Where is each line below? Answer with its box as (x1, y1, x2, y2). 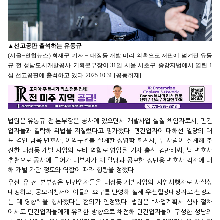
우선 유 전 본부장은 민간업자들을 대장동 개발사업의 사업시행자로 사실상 (8, 179, 212, 186)
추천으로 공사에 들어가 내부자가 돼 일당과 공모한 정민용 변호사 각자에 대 (8, 157, 212, 164)
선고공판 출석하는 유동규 (14, 42, 82, 50)
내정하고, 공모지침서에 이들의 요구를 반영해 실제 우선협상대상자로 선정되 (8, 189, 212, 195)
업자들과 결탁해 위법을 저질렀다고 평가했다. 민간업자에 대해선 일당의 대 (8, 127, 212, 134)
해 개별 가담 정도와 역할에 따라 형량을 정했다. (8, 166, 136, 173)
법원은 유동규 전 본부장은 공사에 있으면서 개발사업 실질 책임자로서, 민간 (8, 117, 212, 124)
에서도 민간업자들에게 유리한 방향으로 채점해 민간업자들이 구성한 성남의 (8, 208, 212, 215)
